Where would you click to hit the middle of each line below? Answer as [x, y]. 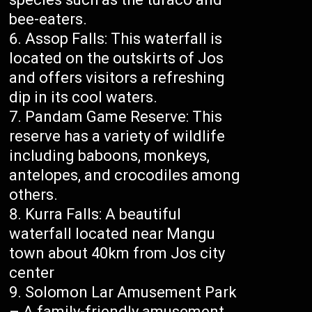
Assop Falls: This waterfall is [124, 39]
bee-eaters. [48, 19]
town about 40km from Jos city [117, 253]
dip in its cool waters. [84, 97]
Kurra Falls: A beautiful [103, 214]
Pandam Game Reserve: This [124, 117]
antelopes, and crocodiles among [125, 175]
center [32, 273]
